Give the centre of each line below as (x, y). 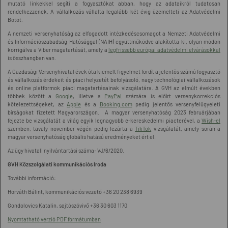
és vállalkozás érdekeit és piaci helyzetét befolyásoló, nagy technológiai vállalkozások (114, 80)
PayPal (113, 96)
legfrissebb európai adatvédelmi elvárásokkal (164, 50)
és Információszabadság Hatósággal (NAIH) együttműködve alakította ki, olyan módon (114, 41)
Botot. (15, 20)
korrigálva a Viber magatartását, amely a (58, 50)
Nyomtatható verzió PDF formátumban (54, 219)
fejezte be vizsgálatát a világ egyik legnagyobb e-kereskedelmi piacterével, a (105, 120)
